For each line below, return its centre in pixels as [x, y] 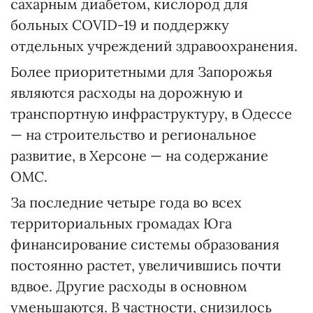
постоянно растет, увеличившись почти [146, 265]
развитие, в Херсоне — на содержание [139, 155]
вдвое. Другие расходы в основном [129, 286]
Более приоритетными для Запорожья [141, 71]
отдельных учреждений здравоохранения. [154, 45]
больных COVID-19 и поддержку [120, 24]
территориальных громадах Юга [121, 223]
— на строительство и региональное [133, 134]
